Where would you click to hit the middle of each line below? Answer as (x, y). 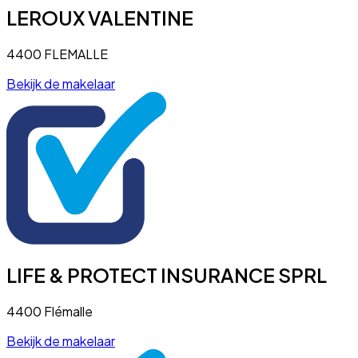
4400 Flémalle (50, 312)
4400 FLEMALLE (57, 54)
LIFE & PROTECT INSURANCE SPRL (167, 275)
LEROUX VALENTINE (100, 18)
